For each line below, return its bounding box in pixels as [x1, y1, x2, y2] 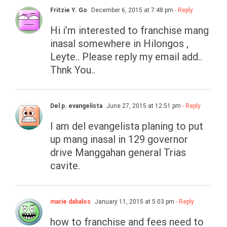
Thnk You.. [50, 64, 95, 77]
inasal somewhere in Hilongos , [50, 37, 188, 50]
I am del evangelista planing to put [50, 120, 203, 133]
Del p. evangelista [50, 102, 102, 110]
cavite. [50, 160, 80, 172]
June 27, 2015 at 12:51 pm [105, 102, 181, 110]
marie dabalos [50, 198, 91, 206]
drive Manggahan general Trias [50, 146, 186, 159]
